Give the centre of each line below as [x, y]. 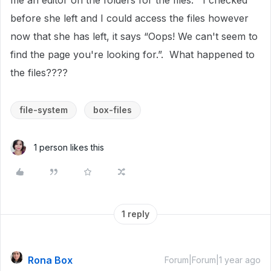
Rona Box [50, 260]
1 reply [135, 214]
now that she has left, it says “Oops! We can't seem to [134, 36]
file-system [44, 110]
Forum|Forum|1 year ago [213, 260]
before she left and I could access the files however [129, 18]
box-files [113, 110]
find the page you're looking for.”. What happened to [132, 54]
